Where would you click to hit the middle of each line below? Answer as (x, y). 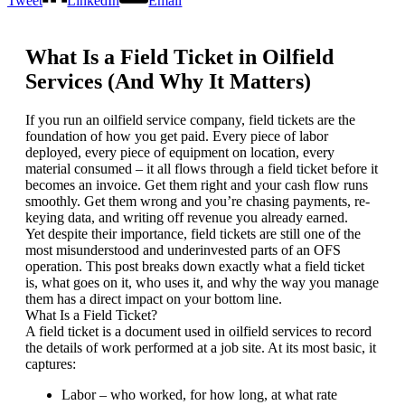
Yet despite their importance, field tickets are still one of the (193, 233)
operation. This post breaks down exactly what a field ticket (195, 266)
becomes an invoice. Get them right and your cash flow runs (197, 184)
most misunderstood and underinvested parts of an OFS (183, 250)
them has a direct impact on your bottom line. (154, 298)
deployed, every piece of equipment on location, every (180, 152)
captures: (51, 363)
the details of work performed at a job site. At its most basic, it (201, 347)
